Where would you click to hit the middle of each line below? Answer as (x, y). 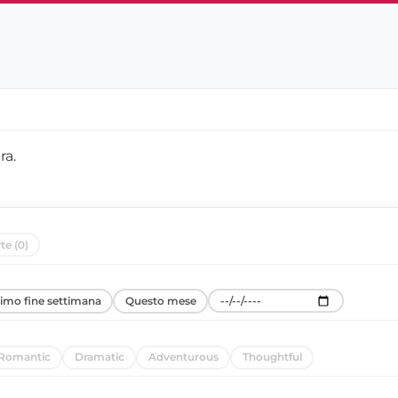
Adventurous (183, 357)
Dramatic (99, 357)
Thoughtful (272, 357)
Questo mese (160, 301)
